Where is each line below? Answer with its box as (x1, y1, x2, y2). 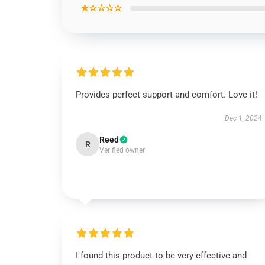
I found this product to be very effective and (76, 250, 247, 261)
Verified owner (99, 146, 145, 154)
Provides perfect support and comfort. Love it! (76, 89, 257, 100)
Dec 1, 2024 (224, 114, 262, 122)
